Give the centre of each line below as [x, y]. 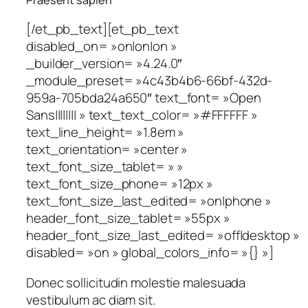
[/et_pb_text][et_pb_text [102, 29]
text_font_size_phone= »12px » [120, 184]
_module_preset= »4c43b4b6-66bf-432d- [150, 81]
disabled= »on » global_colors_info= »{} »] [150, 253]
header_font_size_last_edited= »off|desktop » [163, 235]
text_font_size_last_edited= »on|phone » [149, 201]
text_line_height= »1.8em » [106, 132]
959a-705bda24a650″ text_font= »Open [144, 98]
